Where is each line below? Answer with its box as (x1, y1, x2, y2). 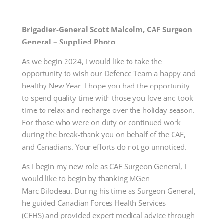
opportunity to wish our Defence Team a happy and (22, 68, 196, 78)
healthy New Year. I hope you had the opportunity (22, 80, 190, 90)
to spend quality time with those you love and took (22, 92, 193, 103)
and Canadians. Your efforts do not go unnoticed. (22, 141, 187, 152)
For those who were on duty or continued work (22, 117, 181, 127)
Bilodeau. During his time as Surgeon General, (38, 185, 196, 196)
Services (138, 197, 166, 208)
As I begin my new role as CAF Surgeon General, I (22, 161, 186, 171)
